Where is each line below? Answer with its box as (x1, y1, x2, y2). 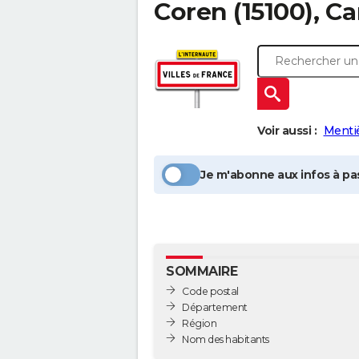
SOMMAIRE (166, 264, 237, 279)
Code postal (182, 284, 239, 297)
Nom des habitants (182, 333, 269, 345)
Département (182, 301, 248, 313)
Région (182, 317, 216, 329)
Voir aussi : (257, 123, 317, 138)
